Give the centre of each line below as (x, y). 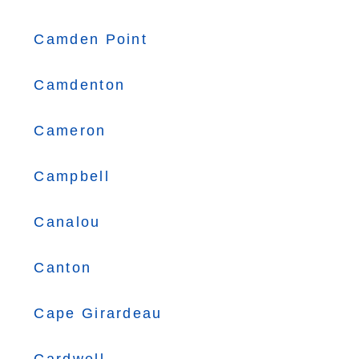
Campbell (72, 176)
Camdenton (80, 85)
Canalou (67, 222)
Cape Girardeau (98, 313)
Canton (63, 268)
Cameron (70, 131)
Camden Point (91, 39)
